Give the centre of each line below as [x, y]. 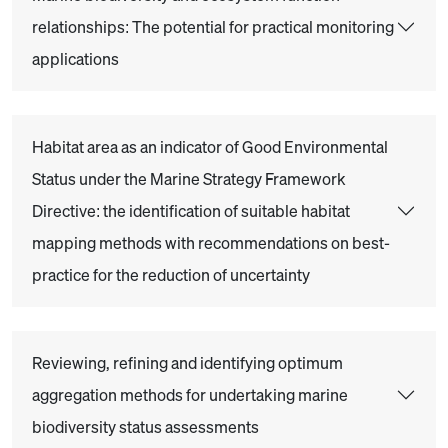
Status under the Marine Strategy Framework [189, 179]
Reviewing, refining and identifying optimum [187, 363]
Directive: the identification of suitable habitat [191, 211]
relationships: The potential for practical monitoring [213, 27]
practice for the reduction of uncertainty [171, 275]
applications [75, 59]
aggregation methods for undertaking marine [190, 395]
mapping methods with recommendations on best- [211, 243]
